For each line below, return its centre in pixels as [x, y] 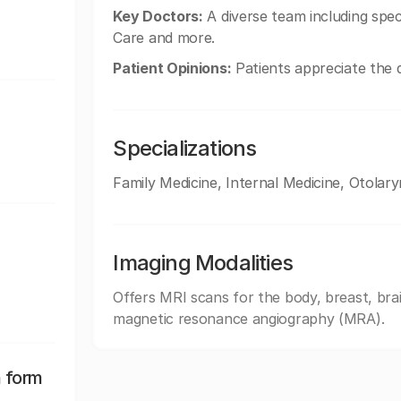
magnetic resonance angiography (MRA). [249, 319]
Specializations [185, 148]
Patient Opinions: [172, 68]
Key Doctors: [158, 16]
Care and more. [164, 38]
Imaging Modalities [203, 263]
